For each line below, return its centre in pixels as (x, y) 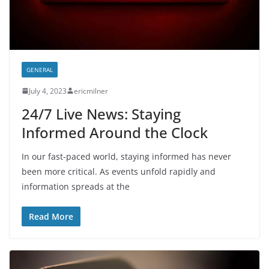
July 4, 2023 (48, 91)
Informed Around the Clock (115, 132)
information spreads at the (76, 186)
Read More (51, 216)
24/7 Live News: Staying (101, 113)
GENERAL (40, 69)
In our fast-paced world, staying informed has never (126, 156)
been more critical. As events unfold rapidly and (119, 171)
